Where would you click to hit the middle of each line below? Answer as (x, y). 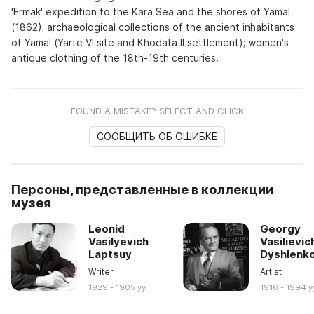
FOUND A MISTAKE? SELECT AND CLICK (157, 111)
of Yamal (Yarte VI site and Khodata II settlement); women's (150, 43)
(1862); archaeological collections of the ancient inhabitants (153, 27)
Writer (101, 272)
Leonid (107, 229)
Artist (271, 272)
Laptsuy (110, 254)
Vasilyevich (119, 242)
